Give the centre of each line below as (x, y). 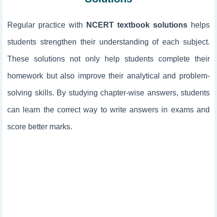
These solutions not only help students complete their (108, 59)
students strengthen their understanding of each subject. (108, 42)
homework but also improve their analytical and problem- (108, 76)
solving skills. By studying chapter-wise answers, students (108, 93)
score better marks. (40, 127)
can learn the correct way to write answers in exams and (108, 110)
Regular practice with (47, 25)
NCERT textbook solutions (137, 25)
